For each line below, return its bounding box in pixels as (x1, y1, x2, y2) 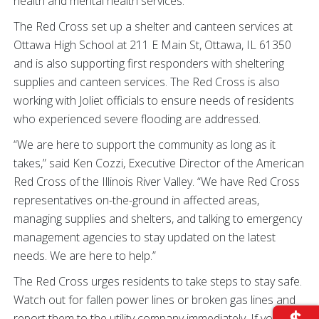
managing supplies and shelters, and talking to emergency (14, 211, 302, 226)
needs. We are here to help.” (14, 248, 159, 263)
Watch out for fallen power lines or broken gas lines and (14, 292, 296, 308)
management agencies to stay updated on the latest (14, 229, 276, 245)
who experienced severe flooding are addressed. (14, 111, 261, 127)
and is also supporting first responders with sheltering (14, 56, 284, 71)
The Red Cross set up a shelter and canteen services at (14, 19, 293, 34)
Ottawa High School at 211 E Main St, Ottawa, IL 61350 (14, 37, 291, 53)
